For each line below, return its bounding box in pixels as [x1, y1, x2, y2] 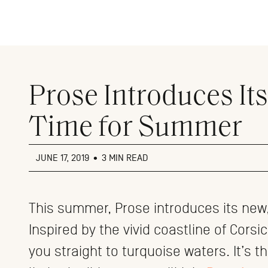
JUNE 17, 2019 [36, 153, 92, 163]
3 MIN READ [102, 153, 148, 163]
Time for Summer [29, 114, 242, 143]
